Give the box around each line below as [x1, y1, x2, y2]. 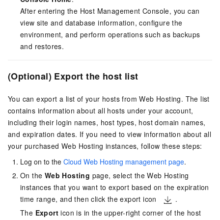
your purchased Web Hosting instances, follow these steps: [8, 140, 202, 151]
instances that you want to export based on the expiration [20, 182, 209, 192]
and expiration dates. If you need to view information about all [8, 129, 212, 139]
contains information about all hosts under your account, [8, 105, 193, 115]
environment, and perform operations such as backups [20, 29, 200, 39]
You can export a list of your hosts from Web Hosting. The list [8, 93, 210, 104]
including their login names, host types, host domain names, [8, 117, 206, 127]
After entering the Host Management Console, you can [20, 5, 200, 16]
